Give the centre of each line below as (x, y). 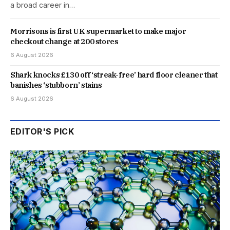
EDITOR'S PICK (42, 131)
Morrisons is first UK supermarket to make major (98, 31)
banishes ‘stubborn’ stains (56, 85)
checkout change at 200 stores (64, 41)
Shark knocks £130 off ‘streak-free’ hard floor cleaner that (114, 74)
